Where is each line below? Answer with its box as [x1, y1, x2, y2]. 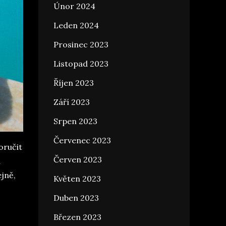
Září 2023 [53, 97, 90, 107]
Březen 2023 [53, 212, 101, 222]
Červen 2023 [53, 154, 102, 164]
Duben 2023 [53, 193, 99, 203]
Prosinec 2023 [53, 39, 108, 49]
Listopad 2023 [53, 59, 108, 69]
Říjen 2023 [53, 78, 94, 88]
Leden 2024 [53, 20, 99, 30]
